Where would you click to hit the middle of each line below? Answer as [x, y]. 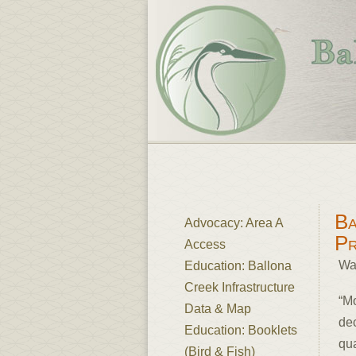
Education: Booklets [241, 330]
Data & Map [218, 309]
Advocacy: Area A [234, 223]
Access [205, 244]
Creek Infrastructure [240, 287]
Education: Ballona [238, 266]
